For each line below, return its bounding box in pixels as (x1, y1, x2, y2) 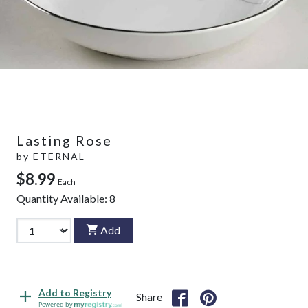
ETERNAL (33, 150, 85, 162)
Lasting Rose (16, 131, 112, 148)
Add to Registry (38, 287, 111, 299)
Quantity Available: (16, 191, 109, 205)
